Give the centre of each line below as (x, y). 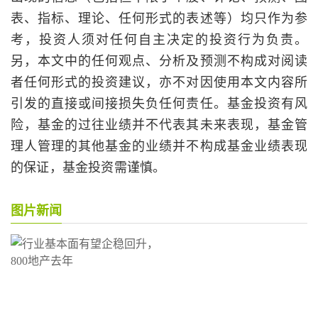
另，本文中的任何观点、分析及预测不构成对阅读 (159, 61)
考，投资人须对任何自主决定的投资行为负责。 (159, 39)
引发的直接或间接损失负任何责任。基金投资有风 (159, 103)
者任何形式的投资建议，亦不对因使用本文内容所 (159, 82)
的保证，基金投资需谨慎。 (88, 167)
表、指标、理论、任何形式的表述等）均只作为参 (159, 18)
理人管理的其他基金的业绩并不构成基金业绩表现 (159, 146)
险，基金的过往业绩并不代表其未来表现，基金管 (159, 125)
